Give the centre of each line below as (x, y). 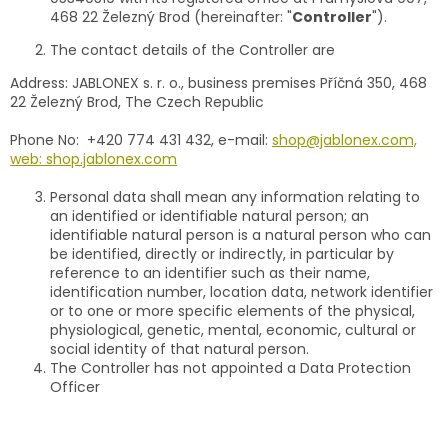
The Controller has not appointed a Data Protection (230, 367)
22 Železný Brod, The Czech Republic (137, 101)
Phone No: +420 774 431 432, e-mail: (141, 139)
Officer (75, 386)
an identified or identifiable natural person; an (209, 215)
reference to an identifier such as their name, (210, 272)
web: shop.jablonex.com (93, 158)
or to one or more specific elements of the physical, (232, 310)
